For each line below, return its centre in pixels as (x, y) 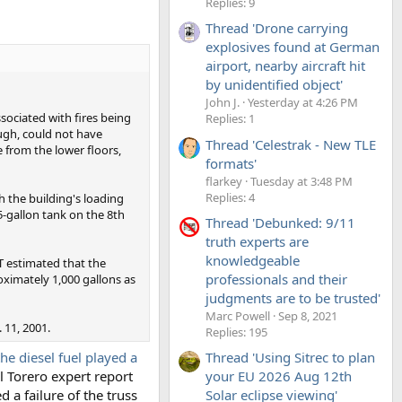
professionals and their (276, 279)
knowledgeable (253, 260)
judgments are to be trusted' (293, 297)
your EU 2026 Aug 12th (279, 376)
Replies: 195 (236, 332)
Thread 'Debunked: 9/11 (280, 222)
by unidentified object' (274, 85)
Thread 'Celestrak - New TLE (291, 144)
